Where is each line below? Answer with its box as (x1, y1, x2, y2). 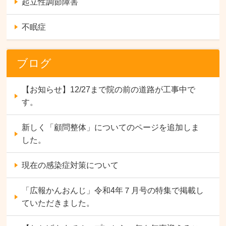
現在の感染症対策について (22, 160, 119, 169)
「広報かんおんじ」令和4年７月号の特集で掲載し (22, 186, 204, 195)
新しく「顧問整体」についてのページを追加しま (22, 123, 200, 132)
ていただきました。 (22, 198, 95, 207)
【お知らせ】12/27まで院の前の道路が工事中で (22, 85, 196, 94)
